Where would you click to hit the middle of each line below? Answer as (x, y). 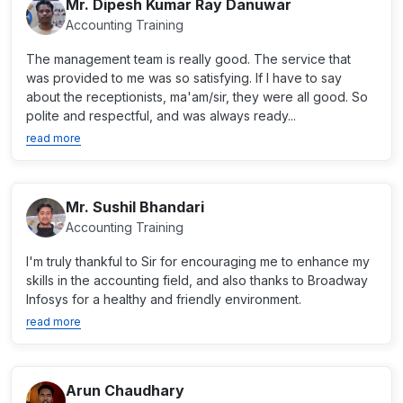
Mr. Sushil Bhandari (135, 207)
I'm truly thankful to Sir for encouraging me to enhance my (198, 261)
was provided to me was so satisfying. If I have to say (184, 78)
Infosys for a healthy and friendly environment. (164, 299)
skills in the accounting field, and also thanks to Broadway (197, 280)
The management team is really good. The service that (188, 59)
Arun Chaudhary (125, 390)
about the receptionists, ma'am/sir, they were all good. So (197, 97)
